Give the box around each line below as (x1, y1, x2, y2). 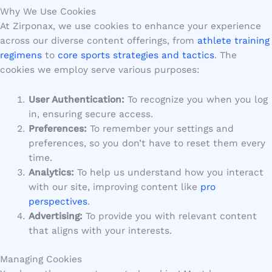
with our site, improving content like (28, 181, 200, 192)
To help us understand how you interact (73, 166, 263, 178)
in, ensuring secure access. (28, 108, 153, 120)
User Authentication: (28, 93, 124, 105)
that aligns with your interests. (28, 225, 172, 236)
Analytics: (28, 166, 74, 178)
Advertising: (28, 210, 83, 222)
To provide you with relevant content (82, 210, 257, 222)
